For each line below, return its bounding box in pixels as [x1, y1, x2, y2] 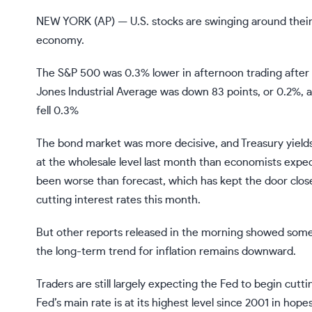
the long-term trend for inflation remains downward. [36, 246, 296, 258]
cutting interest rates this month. [36, 194, 201, 206]
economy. [36, 35, 84, 47]
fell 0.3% [36, 105, 79, 117]
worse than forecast [64, 175, 163, 187]
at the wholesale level [36, 157, 141, 169]
